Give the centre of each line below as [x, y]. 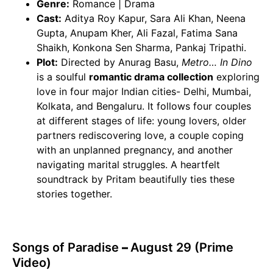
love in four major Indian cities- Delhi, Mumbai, [144, 92]
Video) [32, 263]
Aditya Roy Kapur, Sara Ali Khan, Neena [154, 19]
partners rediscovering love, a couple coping [140, 136]
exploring [236, 77]
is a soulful [63, 77]
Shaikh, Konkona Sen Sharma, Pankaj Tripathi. [141, 48]
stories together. [74, 194]
